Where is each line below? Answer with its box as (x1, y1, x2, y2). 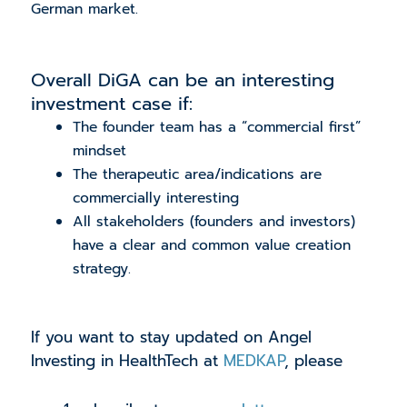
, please (283, 349, 342, 373)
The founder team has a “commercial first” (73, 116, 362, 139)
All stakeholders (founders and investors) (73, 211, 356, 233)
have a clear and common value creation (73, 234, 352, 257)
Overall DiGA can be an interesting (30, 66, 334, 94)
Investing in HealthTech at (30, 349, 223, 373)
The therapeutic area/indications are (73, 164, 323, 186)
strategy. (73, 258, 132, 281)
